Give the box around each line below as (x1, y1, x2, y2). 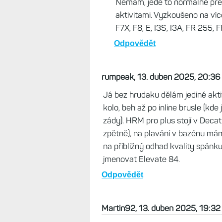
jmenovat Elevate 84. (103, 154, 180, 164)
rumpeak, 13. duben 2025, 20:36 (102, 72, 221, 82)
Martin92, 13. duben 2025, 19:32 (102, 203, 221, 213)
